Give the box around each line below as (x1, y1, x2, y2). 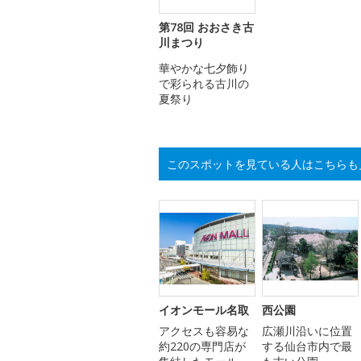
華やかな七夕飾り (159, 60, 249, 77)
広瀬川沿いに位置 (262, 323, 352, 339)
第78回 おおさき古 (159, 19, 254, 35)
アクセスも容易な (159, 323, 249, 339)
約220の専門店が (159, 338, 246, 355)
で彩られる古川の (159, 76, 249, 92)
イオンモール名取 (159, 302, 249, 318)
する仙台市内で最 (262, 338, 352, 355)
